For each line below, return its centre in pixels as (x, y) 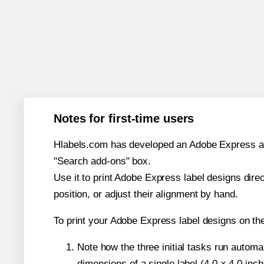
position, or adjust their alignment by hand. (146, 194)
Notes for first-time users (124, 118)
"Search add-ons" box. (102, 161)
